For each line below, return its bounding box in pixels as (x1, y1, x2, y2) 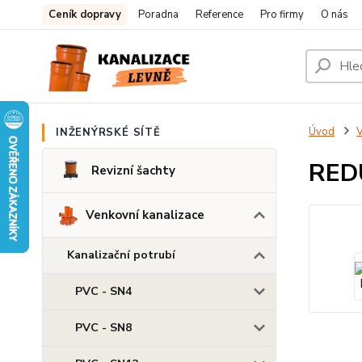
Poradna (138, 7, 179, 22)
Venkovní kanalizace (85, 207, 204, 223)
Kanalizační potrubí (67, 247, 175, 263)
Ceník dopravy (48, 7, 121, 22)
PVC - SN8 (75, 320, 132, 335)
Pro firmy (260, 7, 304, 22)
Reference (196, 7, 243, 22)
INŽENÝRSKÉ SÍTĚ (56, 125, 161, 140)
